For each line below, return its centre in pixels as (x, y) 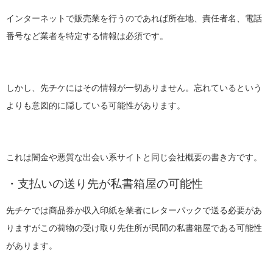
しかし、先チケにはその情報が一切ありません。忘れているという (134, 88)
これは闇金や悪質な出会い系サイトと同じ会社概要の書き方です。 (134, 158)
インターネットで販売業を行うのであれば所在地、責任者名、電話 (134, 18)
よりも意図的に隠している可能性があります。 (96, 106)
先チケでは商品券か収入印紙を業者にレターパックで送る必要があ (134, 211)
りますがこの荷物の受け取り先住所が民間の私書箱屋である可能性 (134, 229)
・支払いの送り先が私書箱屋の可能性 (105, 183)
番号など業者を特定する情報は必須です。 (87, 36)
